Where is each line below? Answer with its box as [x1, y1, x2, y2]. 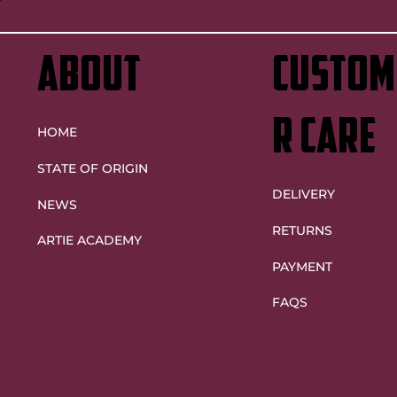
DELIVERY [271, 186, 335, 203]
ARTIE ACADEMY [36, 231, 142, 248]
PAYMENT [271, 259, 332, 276]
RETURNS [271, 222, 332, 238]
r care [271, 116, 377, 166]
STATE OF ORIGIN [36, 160, 148, 176]
